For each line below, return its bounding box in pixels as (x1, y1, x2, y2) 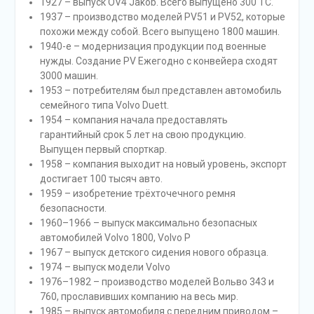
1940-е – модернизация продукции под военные (39, 40, 266, 52)
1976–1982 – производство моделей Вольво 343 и (39, 275, 274, 287)
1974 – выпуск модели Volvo (39, 261, 170, 273)
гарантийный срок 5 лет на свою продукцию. (39, 128, 246, 140)
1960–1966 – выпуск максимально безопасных (39, 217, 257, 228)
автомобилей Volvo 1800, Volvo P (39, 231, 191, 243)
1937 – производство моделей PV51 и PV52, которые (39, 11, 285, 22)
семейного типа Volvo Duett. (39, 99, 169, 111)
